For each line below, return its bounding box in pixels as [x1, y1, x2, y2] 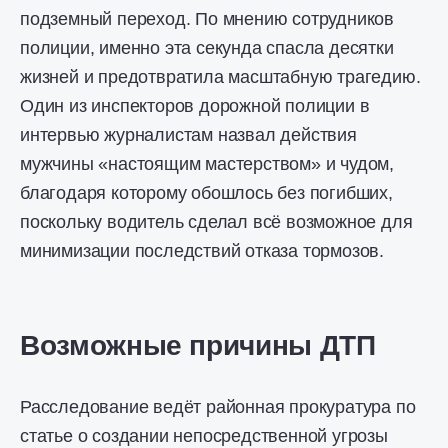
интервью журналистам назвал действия [20, 125, 357, 145]
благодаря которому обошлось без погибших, [20, 183, 393, 203]
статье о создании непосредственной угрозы [20, 426, 388, 446]
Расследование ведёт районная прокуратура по [20, 397, 416, 417]
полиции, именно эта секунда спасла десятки [20, 38, 394, 58]
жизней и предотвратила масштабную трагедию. [20, 67, 421, 87]
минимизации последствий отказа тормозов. [20, 241, 384, 261]
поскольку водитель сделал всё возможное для [20, 212, 413, 232]
